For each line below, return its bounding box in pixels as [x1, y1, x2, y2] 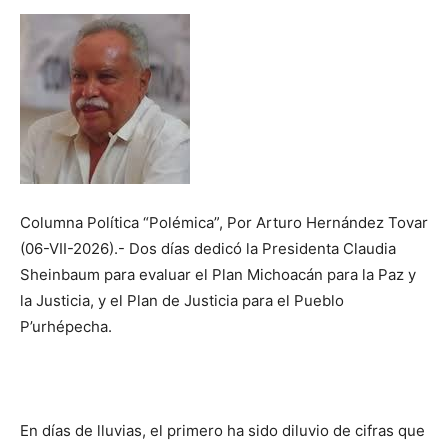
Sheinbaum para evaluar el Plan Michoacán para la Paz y [20, 265, 416, 285]
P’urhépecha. [20, 317, 112, 337]
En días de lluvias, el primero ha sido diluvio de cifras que [20, 421, 425, 441]
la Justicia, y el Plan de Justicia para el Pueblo [20, 291, 344, 311]
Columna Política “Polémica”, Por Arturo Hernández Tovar [20, 213, 428, 233]
